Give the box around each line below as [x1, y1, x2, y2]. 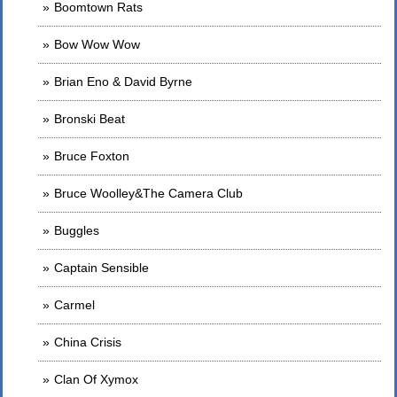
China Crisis [54, 335, 121, 349]
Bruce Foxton [54, 149, 129, 163]
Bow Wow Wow [54, 37, 140, 51]
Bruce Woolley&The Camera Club [54, 186, 243, 200]
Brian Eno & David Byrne [54, 74, 192, 89]
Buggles [54, 223, 99, 237]
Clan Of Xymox [54, 372, 138, 386]
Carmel [54, 298, 95, 312]
